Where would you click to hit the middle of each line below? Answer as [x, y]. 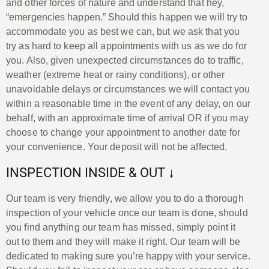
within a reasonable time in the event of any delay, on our [128, 103]
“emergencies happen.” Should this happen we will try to [127, 17]
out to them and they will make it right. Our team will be [123, 241]
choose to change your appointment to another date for [123, 132]
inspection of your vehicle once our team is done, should [127, 213]
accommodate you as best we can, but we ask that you [123, 31]
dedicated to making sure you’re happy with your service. [128, 256]
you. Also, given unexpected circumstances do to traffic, [125, 60]
